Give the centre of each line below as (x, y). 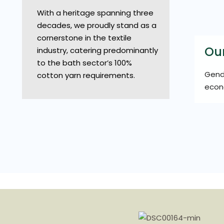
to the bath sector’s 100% (84, 63)
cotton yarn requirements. (86, 75)
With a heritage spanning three (95, 13)
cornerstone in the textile (84, 38)
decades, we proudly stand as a (97, 25)
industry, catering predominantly (97, 50)
